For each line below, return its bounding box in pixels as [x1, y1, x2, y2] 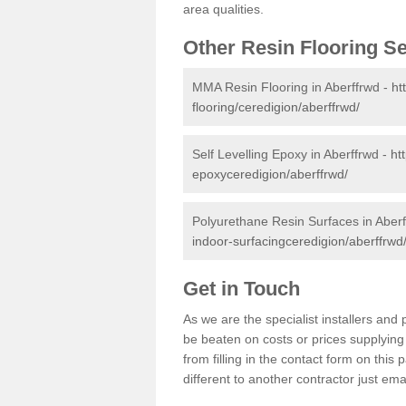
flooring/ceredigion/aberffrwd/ [192, 99, 360, 114]
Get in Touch [183, 276, 305, 300]
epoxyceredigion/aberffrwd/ [192, 166, 348, 181]
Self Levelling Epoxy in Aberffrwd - [192, 146, 391, 161]
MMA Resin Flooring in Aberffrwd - [192, 79, 391, 94]
